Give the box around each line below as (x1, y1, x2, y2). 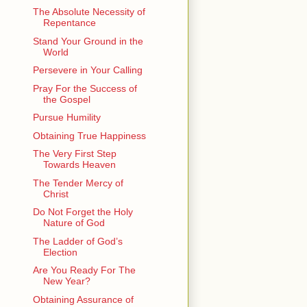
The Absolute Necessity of (32, 6, 145, 18)
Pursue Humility (32, 112, 101, 123)
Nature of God (42, 217, 105, 229)
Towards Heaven (42, 159, 116, 171)
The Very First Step (32, 148, 116, 160)
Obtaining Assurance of (32, 293, 134, 305)
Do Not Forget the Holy (32, 206, 133, 218)
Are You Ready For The (32, 265, 136, 276)
